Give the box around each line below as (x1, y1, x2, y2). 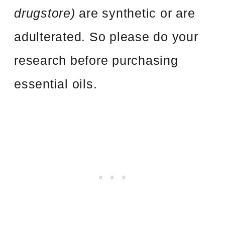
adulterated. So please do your (14, 29, 198, 44)
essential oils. (14, 76, 97, 91)
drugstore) (14, 6, 79, 20)
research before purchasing (14, 53, 178, 67)
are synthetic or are (79, 6, 195, 20)
